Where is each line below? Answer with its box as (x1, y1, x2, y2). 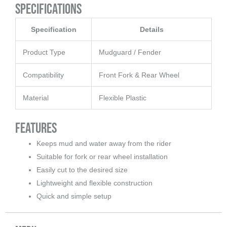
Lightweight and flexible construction (36, 179, 153, 187)
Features (15, 120, 57, 137)
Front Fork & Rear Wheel (99, 71, 179, 80)
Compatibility (23, 71, 64, 80)
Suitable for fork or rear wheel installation (36, 153, 168, 161)
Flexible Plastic (99, 94, 146, 102)
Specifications (15, 1, 82, 18)
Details (139, 25, 164, 34)
